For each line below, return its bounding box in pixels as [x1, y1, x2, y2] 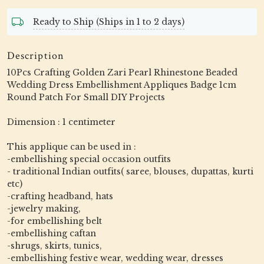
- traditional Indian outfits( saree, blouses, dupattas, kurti [7, 166, 253, 177]
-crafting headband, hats [7, 191, 113, 202]
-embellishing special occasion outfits [7, 154, 171, 164]
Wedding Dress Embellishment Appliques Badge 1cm [7, 80, 236, 90]
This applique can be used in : [7, 141, 136, 152]
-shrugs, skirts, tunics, [7, 240, 102, 251]
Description [7, 49, 64, 62]
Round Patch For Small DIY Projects [7, 92, 165, 103]
